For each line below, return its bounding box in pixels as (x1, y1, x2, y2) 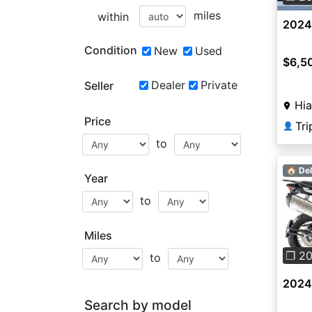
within (97, 10, 129, 24)
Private (200, 78, 237, 92)
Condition (84, 43, 137, 57)
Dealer (150, 78, 185, 92)
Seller (84, 79, 114, 93)
